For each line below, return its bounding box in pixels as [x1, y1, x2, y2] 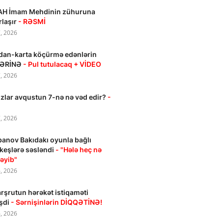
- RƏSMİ [18, 17, 48, 26]
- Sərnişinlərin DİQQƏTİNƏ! [11, 198, 103, 206]
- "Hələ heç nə [55, 145, 102, 154]
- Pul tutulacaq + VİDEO [23, 60, 102, 68]
